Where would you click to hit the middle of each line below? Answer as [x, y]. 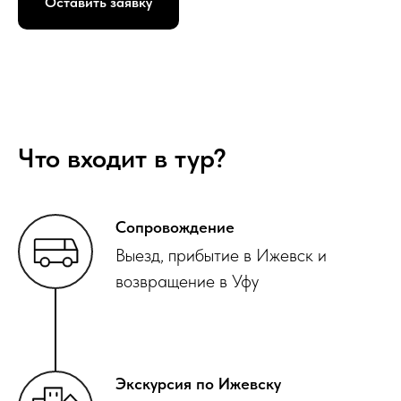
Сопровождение [175, 227]
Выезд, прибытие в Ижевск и [221, 256]
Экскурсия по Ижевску [198, 384]
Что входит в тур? [122, 158]
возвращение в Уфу [187, 282]
